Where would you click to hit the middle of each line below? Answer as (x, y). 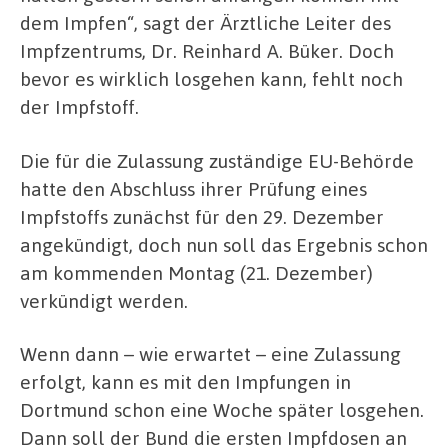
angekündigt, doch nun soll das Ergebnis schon (224, 244)
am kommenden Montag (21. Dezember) (196, 272)
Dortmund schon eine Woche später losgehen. (222, 410)
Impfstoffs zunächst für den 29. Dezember (202, 216)
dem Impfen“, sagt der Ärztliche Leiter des (205, 23)
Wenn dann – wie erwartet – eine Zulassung (210, 354)
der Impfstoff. (79, 107)
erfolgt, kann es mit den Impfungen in (185, 382)
